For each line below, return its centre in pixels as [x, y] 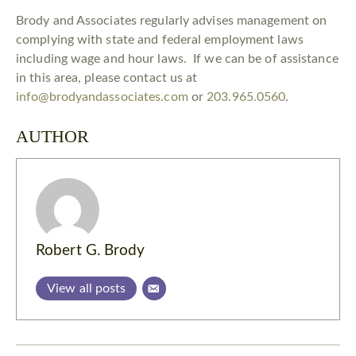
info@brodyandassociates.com [102, 97]
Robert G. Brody [91, 251]
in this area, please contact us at [107, 78]
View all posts [87, 289]
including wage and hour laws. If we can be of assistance [177, 59]
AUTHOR [52, 137]
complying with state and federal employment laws [160, 40]
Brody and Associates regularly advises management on [172, 21]
